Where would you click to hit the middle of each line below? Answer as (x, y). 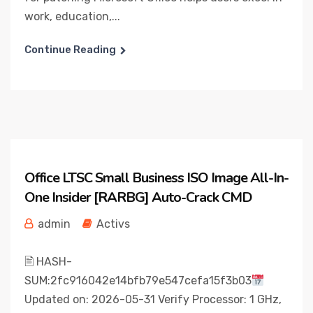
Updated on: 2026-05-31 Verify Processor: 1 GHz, (153, 299)
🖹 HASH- (48, 262)
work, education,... (72, 16)
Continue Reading (70, 50)
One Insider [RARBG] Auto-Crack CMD (138, 197)
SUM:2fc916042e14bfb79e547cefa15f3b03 (138, 281)
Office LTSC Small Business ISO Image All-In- (156, 178)
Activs (113, 224)
